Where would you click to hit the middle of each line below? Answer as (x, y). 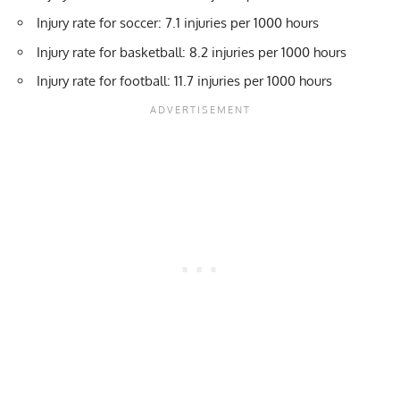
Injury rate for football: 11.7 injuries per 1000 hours (184, 81)
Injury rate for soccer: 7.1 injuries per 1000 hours (178, 23)
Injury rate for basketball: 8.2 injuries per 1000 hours (192, 52)
